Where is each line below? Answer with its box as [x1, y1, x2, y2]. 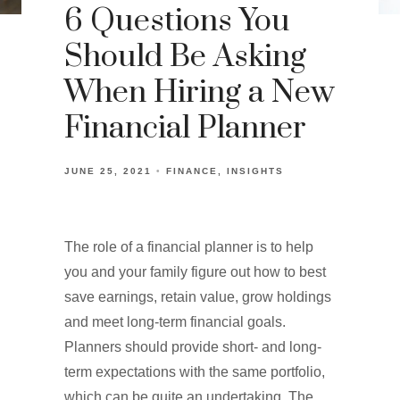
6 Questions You [64, 2, 290, 41]
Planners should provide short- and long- [64, 339, 321, 354]
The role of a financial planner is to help [64, 239, 313, 254]
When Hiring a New [64, 73, 335, 112]
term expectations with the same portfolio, [64, 364, 325, 379]
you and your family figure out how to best [64, 264, 326, 279]
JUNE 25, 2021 [64, 166, 152, 176]
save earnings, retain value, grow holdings [64, 289, 331, 304]
